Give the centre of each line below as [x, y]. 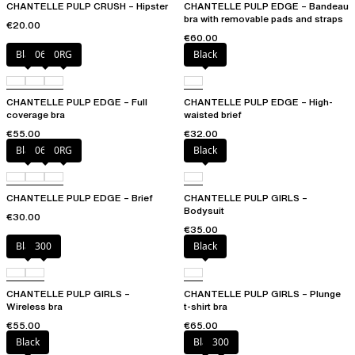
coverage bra [36, 115]
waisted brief [213, 115]
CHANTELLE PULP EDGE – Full [77, 102]
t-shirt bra [206, 307]
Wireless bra [34, 307]
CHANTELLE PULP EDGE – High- [258, 102]
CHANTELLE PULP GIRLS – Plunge [262, 294]
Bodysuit [204, 211]
